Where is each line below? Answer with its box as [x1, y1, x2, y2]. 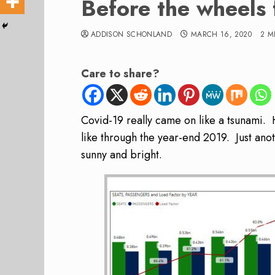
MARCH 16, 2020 [190, 29, 252, 40]
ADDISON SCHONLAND [91, 29, 172, 40]
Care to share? [81, 66, 160, 82]
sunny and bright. [81, 146, 162, 163]
